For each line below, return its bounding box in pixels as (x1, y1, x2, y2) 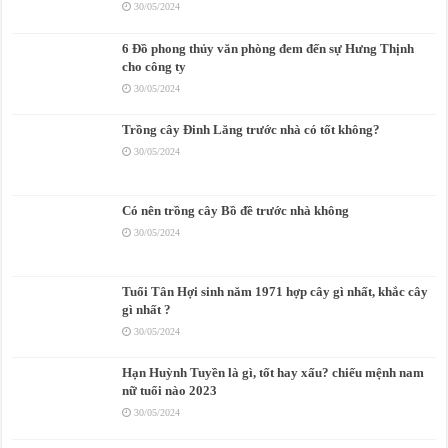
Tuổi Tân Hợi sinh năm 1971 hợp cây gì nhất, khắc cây (122, 284, 429, 300)
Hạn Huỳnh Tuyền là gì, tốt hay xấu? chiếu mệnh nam (122, 365, 425, 381)
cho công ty (122, 58, 187, 74)
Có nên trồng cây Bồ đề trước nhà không (122, 203, 350, 218)
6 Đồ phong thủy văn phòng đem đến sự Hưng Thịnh (122, 40, 415, 56)
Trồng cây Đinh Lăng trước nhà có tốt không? (122, 121, 381, 137)
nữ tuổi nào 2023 (122, 383, 218, 399)
